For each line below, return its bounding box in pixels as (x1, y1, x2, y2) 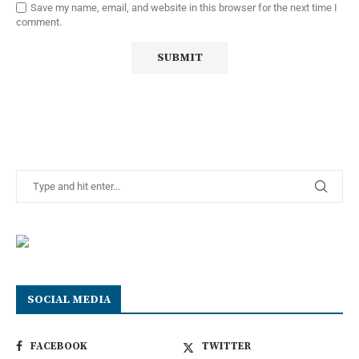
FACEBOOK (30, 339, 87, 353)
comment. (16, 15, 62, 28)
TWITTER (202, 339, 252, 353)
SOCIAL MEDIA (27, 292, 111, 307)
